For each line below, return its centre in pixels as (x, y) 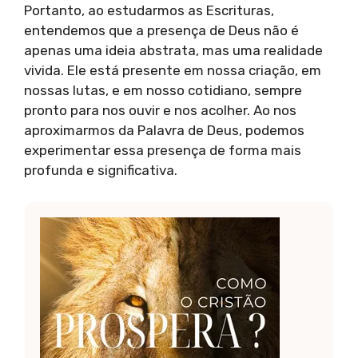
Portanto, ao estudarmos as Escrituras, (149, 11)
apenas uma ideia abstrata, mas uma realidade (173, 51)
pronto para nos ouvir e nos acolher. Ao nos (160, 111)
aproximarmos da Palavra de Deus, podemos (164, 131)
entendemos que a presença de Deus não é (161, 31)
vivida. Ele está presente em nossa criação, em (173, 71)
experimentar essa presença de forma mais (163, 151)
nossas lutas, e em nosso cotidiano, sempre (163, 91)
